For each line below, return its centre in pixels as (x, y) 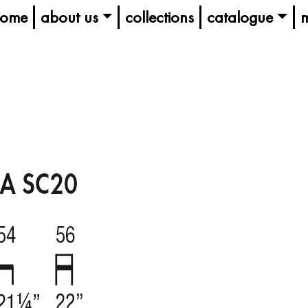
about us (69, 17)
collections (160, 17)
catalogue (240, 17)
